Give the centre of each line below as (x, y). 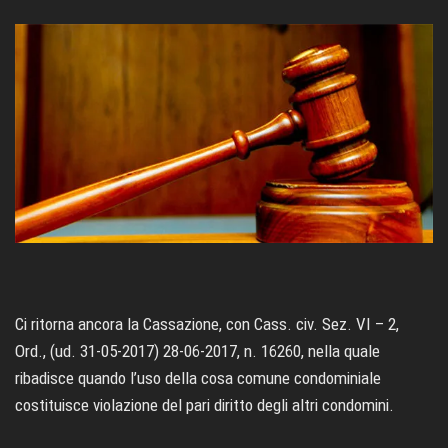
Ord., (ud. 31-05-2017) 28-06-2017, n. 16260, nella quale (197, 351)
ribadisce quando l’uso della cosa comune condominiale (198, 378)
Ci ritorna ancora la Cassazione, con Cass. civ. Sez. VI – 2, (207, 324)
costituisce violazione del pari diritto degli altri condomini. (204, 405)
